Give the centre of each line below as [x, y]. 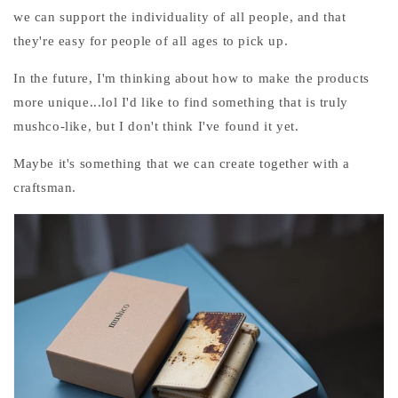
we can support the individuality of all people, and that [180, 17]
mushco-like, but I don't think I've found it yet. [156, 127]
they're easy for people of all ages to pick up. [151, 41]
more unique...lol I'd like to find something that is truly [181, 103]
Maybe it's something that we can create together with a [182, 164]
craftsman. [45, 188]
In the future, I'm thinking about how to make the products [191, 79]
